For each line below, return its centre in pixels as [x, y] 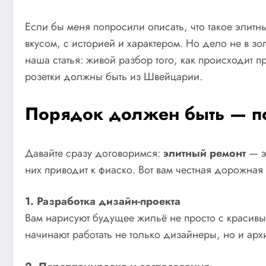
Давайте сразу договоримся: [94, 153]
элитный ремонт [205, 153]
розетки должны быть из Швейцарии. [114, 76]
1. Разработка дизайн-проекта [103, 202]
